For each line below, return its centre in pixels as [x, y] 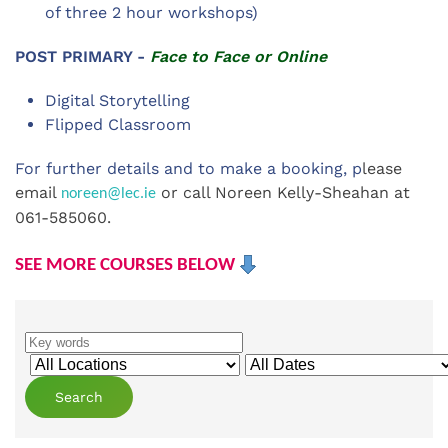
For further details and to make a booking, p [188, 168]
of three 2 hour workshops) [151, 12]
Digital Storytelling [117, 100]
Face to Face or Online [238, 56]
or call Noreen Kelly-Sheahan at [283, 192]
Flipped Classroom [118, 124]
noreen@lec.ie [108, 194]
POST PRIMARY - [82, 56]
